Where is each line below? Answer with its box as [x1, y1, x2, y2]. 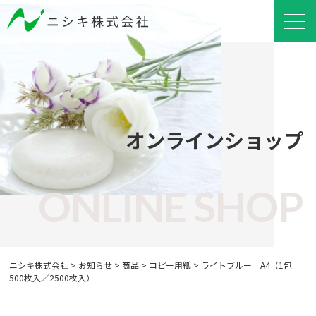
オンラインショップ [126, 126, 304, 154]
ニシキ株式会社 [9, 259, 69, 272]
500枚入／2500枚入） [9, 272, 95, 284]
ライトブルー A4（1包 [201, 259, 301, 272]
